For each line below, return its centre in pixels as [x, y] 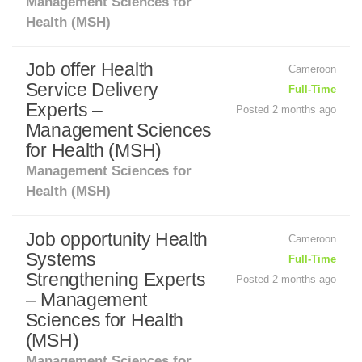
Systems [61, 259]
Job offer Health [89, 70]
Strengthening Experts [116, 280]
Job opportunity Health [117, 239]
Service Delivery [92, 90]
